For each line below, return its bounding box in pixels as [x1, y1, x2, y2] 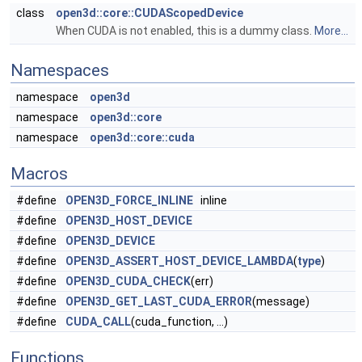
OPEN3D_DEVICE [65, 234, 155, 247]
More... [314, 23, 348, 37]
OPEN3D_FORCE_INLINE [65, 193, 193, 207]
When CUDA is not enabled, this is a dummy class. [56, 23, 314, 37]
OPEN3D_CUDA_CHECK [65, 274, 191, 288]
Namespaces [11, 60, 109, 80]
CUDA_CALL [65, 314, 131, 328]
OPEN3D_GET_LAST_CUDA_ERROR [65, 294, 252, 308]
